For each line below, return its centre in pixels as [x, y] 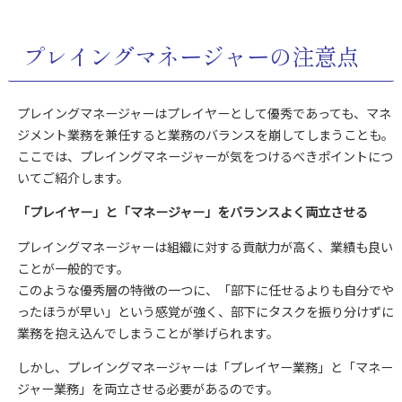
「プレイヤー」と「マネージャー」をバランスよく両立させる [192, 212]
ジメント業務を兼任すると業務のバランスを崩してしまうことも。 [205, 135]
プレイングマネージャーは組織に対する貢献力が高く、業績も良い [205, 246]
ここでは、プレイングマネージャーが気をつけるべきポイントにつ [205, 157]
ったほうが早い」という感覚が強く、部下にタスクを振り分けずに [205, 311]
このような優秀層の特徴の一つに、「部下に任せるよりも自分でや [205, 289]
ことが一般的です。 [73, 268]
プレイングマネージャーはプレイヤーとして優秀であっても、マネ [204, 114]
